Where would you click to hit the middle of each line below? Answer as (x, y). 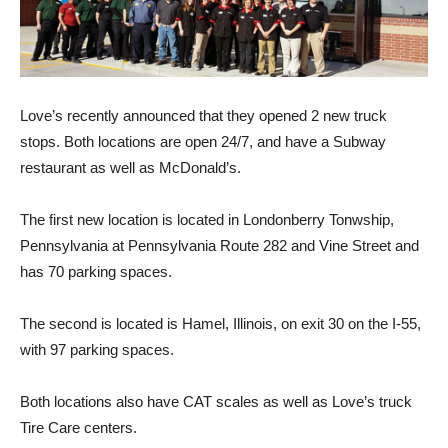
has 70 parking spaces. (96, 272)
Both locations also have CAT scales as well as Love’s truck (216, 402)
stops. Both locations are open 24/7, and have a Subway (203, 142)
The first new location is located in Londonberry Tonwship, (207, 220)
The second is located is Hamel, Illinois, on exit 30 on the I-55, (220, 324)
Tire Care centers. (78, 428)
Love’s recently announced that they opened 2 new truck (203, 116)
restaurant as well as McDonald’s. (130, 168)
